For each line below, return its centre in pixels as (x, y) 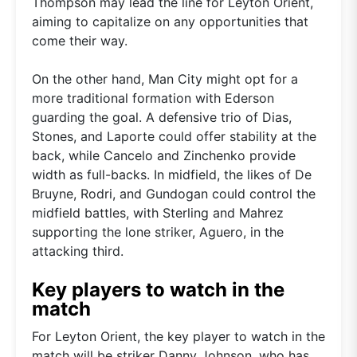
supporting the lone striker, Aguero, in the (158, 231)
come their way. (80, 40)
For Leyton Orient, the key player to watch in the (178, 336)
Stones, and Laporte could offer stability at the (174, 136)
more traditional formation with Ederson (153, 98)
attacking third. (78, 251)
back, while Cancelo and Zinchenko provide (164, 155)
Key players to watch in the (158, 289)
